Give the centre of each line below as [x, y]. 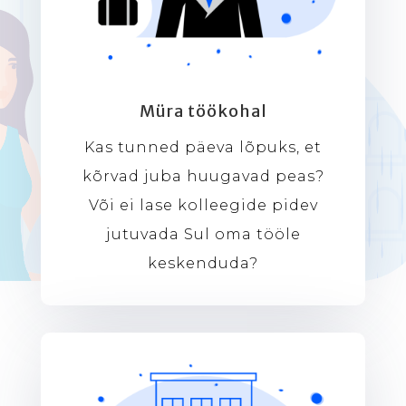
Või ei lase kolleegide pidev [203, 206]
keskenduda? [203, 264]
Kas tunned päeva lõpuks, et [203, 148]
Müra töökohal [203, 111]
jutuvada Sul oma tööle [203, 235]
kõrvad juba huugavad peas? [203, 177]
